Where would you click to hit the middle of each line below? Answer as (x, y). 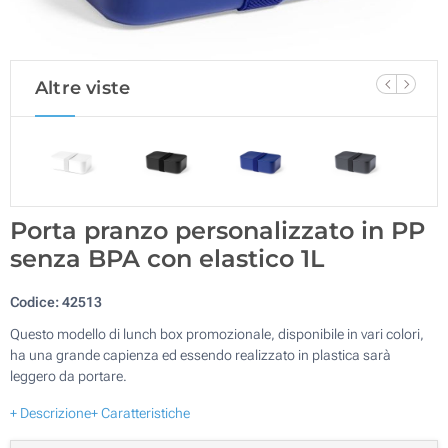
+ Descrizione (50, 412)
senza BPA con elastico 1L (167, 258)
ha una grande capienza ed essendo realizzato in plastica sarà (200, 354)
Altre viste (83, 88)
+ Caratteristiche (140, 412)
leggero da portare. (68, 375)
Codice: (34, 301)
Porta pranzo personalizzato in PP (217, 230)
